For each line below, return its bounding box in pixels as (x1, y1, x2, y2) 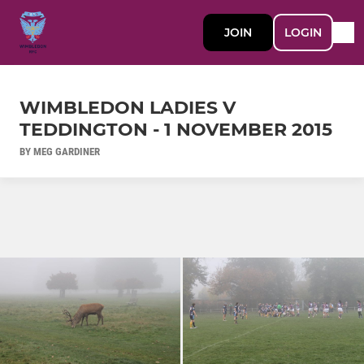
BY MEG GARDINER (19, 145, 100, 158)
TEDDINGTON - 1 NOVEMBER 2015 (19, 118, 332, 141)
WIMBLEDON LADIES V (19, 96, 236, 119)
